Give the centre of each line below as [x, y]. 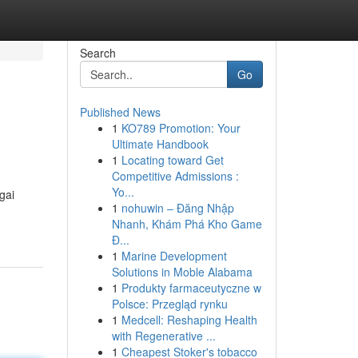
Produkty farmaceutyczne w [191, 288]
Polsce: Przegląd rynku [169, 304]
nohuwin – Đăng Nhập [177, 208]
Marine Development [174, 256]
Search [97, 53]
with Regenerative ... [163, 336]
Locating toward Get [172, 160]
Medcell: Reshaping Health [189, 320]
